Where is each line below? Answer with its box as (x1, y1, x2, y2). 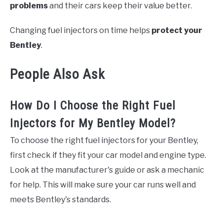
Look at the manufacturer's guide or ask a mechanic (10, 165, 204, 175)
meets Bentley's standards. (10, 194, 111, 204)
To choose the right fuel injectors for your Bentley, (10, 135, 198, 145)
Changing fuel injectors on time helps (10, 25, 151, 35)
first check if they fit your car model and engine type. (10, 150, 206, 160)
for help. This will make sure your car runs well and (10, 180, 196, 189)
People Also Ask (10, 66, 105, 82)
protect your (151, 25, 202, 35)
